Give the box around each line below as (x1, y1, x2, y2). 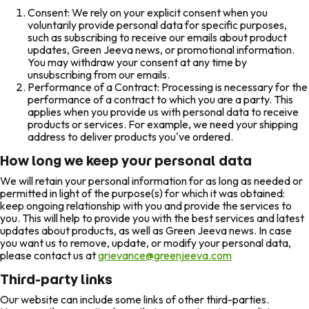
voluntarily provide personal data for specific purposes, (28, 17, 287, 32)
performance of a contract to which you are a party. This (28, 92, 293, 106)
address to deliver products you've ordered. (28, 129, 233, 143)
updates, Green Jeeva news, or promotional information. (28, 42, 295, 57)
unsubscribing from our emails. (28, 67, 170, 81)
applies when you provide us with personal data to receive (28, 104, 299, 119)
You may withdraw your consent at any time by (28, 54, 247, 69)
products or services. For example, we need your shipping (28, 117, 298, 131)
